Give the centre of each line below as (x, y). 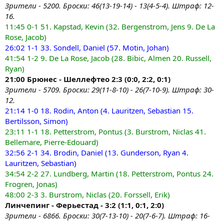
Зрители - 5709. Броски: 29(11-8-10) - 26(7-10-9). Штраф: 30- (109, 89)
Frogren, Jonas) (31, 184)
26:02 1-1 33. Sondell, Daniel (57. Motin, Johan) (87, 47)
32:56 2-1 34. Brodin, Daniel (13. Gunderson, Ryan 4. (97, 152)
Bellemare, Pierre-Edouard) (52, 142)
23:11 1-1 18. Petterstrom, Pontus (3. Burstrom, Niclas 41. (105, 131)
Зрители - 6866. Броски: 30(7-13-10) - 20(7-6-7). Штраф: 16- (107, 215)
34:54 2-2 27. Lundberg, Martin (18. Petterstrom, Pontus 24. (109, 173)
